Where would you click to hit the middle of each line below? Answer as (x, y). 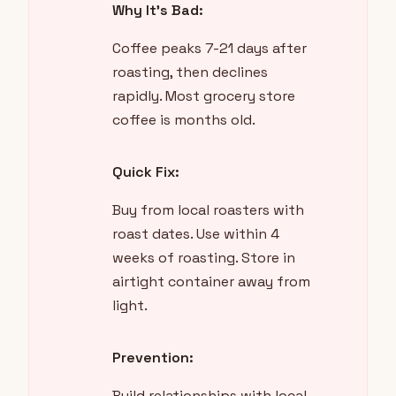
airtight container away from (211, 282)
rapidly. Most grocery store (204, 96)
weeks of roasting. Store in (204, 258)
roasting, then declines (190, 72)
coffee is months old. (184, 120)
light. (130, 306)
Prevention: (153, 358)
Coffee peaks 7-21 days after (209, 49)
